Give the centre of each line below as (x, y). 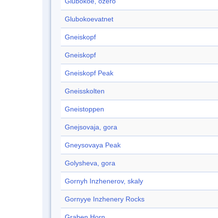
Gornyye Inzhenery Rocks (105, 199)
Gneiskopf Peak (89, 73)
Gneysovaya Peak (93, 145)
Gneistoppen (84, 109)
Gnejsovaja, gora (91, 127)
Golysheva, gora (90, 163)
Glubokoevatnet (89, 19)
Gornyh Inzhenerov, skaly (104, 181)
